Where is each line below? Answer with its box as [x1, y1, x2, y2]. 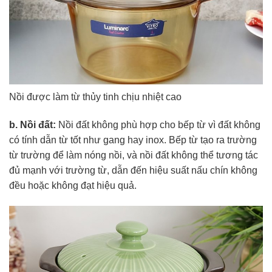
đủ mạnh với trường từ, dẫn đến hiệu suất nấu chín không [9, 165, 257, 175]
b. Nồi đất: [9, 119, 56, 130]
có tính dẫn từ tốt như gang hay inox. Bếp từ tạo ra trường [9, 134, 257, 145]
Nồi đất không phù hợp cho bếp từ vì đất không [56, 119, 260, 130]
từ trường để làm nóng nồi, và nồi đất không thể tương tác [9, 149, 258, 160]
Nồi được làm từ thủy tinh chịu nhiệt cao [9, 92, 182, 103]
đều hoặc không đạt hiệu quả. [9, 180, 137, 191]
